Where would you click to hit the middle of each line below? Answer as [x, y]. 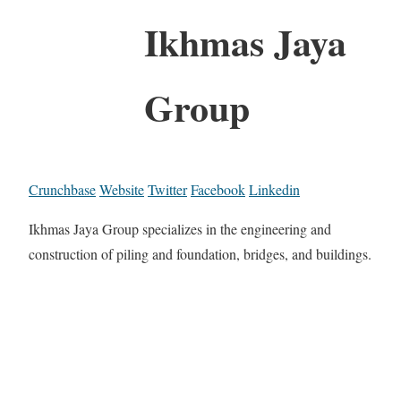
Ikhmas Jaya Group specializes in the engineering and [180, 228]
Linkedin [274, 189]
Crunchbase [62, 189]
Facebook [218, 189]
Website [122, 189]
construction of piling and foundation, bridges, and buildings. [200, 253]
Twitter [167, 189]
